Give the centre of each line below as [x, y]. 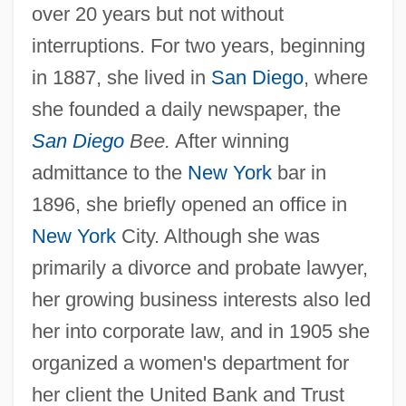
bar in [299, 172]
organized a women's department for [190, 362]
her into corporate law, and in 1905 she [200, 331]
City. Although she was [217, 236]
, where [335, 77]
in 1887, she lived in [121, 77]
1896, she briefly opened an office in [189, 204]
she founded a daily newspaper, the [186, 109]
